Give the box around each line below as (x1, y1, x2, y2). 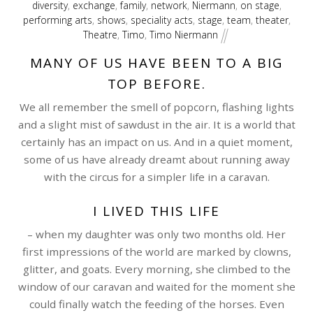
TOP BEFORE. (107, 75, 206, 94)
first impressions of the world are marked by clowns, (22, 244, 291, 259)
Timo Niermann (150, 27, 219, 41)
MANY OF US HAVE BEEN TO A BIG (30, 54, 283, 73)
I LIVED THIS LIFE (93, 201, 220, 220)
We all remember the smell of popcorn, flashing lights (19, 99, 294, 114)
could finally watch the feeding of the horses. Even (29, 296, 284, 311)
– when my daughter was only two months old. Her (27, 226, 286, 241)
